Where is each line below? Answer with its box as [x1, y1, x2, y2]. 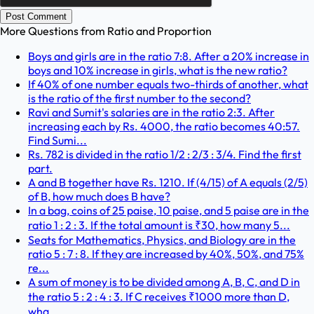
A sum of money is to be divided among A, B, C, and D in [28, 275, 300, 289]
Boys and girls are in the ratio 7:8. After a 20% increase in [28, 49, 309, 64]
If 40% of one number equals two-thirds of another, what [28, 77, 308, 92]
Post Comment [6, 11, 67, 22]
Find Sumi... [28, 133, 87, 148]
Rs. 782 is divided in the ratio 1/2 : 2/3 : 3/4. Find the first [28, 147, 301, 162]
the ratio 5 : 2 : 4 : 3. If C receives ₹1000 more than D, [28, 289, 289, 304]
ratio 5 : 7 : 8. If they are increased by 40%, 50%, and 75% [28, 247, 304, 261]
